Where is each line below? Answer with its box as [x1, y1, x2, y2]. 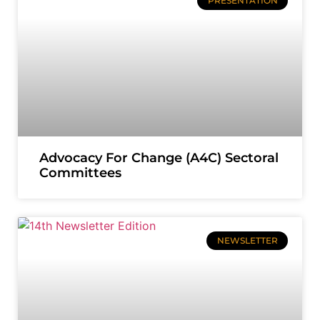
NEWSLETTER [216, 235, 278, 246]
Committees [39, 165, 121, 181]
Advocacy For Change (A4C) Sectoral [39, 150, 279, 166]
